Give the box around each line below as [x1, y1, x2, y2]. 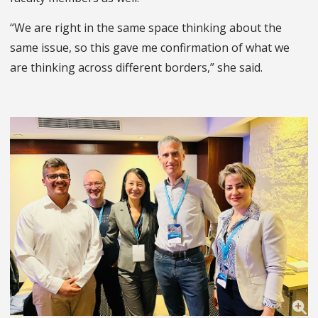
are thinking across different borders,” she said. [10, 60, 263, 76]
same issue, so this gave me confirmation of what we [10, 40, 290, 56]
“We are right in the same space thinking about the [10, 20, 282, 36]
